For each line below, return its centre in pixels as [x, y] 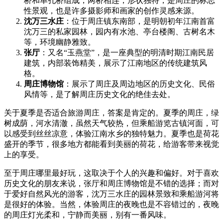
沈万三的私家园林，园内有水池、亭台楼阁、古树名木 [119, 32]
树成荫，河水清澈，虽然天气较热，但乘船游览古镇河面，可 [111, 123]
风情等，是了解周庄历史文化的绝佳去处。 [100, 95]
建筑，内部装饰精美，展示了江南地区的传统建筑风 [115, 63]
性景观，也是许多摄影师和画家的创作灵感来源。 [111, 11]
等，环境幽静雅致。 [60, 42]
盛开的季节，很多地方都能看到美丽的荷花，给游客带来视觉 [111, 144]
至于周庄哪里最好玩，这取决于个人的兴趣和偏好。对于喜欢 [111, 173]
